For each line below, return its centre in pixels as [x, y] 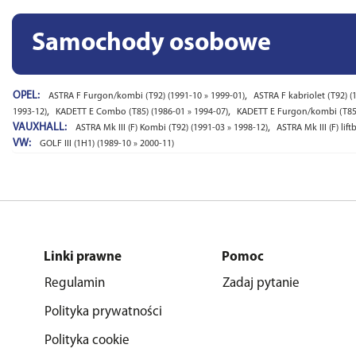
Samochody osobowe [151, 44]
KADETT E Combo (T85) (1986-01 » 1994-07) [142, 112]
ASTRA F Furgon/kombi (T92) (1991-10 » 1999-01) [147, 96]
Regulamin [75, 283]
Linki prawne [83, 257]
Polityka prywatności [103, 312]
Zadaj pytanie [261, 283]
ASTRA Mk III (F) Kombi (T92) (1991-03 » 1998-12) [172, 128]
